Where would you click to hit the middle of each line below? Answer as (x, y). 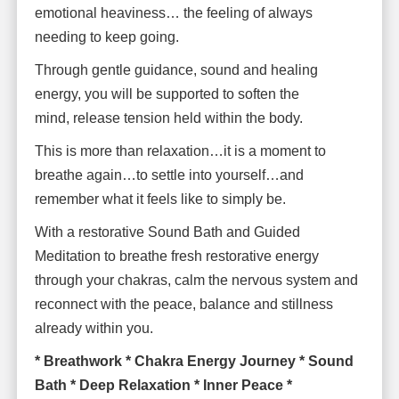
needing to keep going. (106, 37)
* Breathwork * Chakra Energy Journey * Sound (194, 361)
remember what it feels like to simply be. (160, 199)
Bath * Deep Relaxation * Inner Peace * (163, 385)
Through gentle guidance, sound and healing (176, 69)
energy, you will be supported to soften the (167, 94)
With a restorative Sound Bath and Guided (167, 232)
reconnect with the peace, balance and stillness (183, 304)
